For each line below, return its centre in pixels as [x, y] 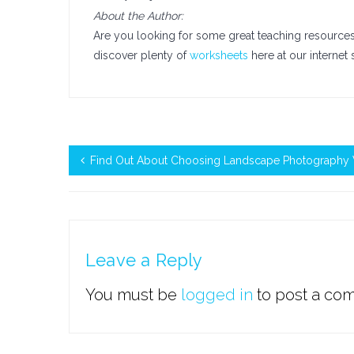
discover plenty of [141, 55]
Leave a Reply [144, 260]
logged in [217, 295]
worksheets [219, 55]
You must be [133, 295]
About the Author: [138, 16]
